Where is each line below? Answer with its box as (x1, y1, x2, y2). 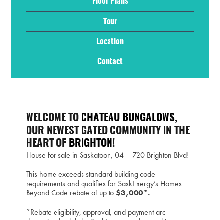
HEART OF (26, 138, 69, 149)
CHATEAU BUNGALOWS (81, 112, 175, 123)
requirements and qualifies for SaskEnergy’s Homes (26, 178, 182, 189)
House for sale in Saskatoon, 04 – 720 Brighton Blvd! (26, 149, 189, 160)
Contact (97, 58, 123, 66)
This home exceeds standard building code (26, 168, 156, 179)
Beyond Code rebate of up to (26, 187, 114, 198)
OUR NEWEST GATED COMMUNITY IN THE (26, 125, 190, 136)
